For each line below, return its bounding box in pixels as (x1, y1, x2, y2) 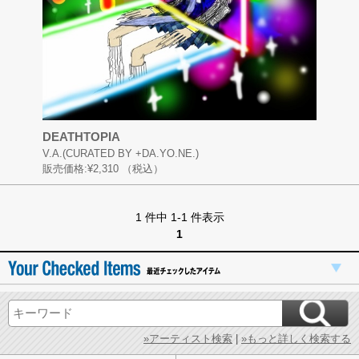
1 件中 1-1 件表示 (135, 210, 224, 224)
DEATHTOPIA (42, 129, 120, 143)
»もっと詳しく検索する (241, 332, 351, 345)
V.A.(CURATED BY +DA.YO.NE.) (42, 147, 199, 159)
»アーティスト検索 (143, 332, 232, 345)
